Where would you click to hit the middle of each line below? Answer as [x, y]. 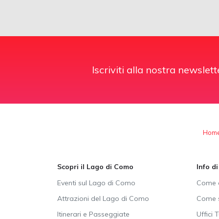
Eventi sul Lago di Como [96, 183]
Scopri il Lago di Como [95, 167]
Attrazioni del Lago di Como [103, 199]
